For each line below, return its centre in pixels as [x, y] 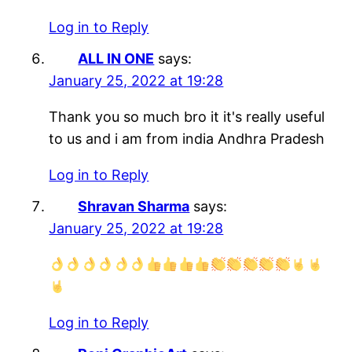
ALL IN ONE [116, 59]
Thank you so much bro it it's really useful [187, 117]
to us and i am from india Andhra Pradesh [187, 139]
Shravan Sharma [134, 207]
